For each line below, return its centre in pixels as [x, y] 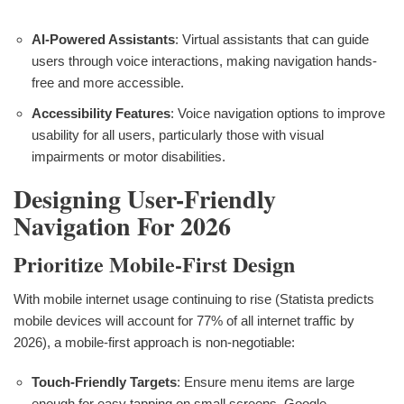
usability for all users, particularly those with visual [178, 135]
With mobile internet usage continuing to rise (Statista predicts [194, 298]
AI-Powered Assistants [103, 40]
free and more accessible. [108, 83]
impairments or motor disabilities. [129, 157]
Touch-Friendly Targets [104, 381]
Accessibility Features [101, 114]
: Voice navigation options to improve [278, 114]
